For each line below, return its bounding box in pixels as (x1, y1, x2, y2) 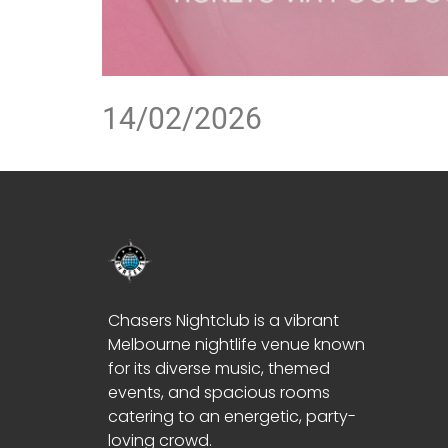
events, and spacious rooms (107, 380, 330, 404)
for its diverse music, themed (107, 356, 330, 380)
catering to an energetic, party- (107, 404, 356, 428)
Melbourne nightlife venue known (107, 332, 365, 356)
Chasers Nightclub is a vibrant (107, 308, 339, 332)
